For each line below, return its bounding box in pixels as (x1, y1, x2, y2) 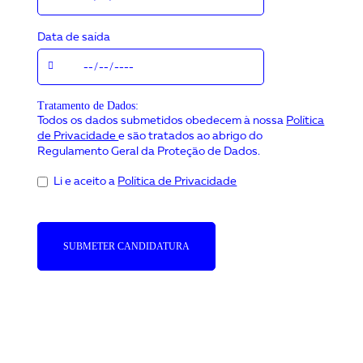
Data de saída (37, 32, 111, 43)
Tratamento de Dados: (37, 100, 139, 112)
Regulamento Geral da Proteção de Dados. (37, 146, 261, 157)
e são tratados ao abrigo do (118, 130, 263, 142)
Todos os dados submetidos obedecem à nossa (37, 115, 287, 126)
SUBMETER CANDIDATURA (63, 241, 190, 252)
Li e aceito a (53, 176, 118, 187)
